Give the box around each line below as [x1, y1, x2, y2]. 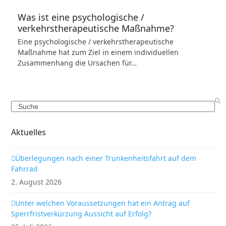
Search [11, 101, 34, 110]
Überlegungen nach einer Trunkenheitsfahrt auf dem [15, 153, 197, 163]
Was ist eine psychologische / [17, 11, 144, 23]
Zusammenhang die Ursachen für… [17, 58, 137, 68]
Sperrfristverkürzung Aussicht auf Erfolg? [11, 209, 152, 218]
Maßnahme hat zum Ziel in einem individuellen [17, 47, 179, 57]
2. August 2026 [11, 177, 62, 187]
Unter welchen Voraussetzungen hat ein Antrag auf [15, 198, 190, 208]
